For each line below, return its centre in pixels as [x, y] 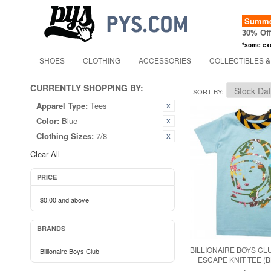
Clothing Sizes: [65, 136]
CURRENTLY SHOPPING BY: [87, 88]
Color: [48, 121]
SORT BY [207, 91]
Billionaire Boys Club [70, 251]
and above [73, 200]
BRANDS [51, 228]
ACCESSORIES [165, 60]
